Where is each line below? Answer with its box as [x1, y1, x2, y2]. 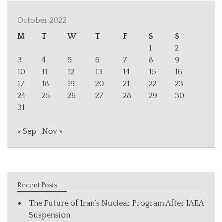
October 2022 [17, 15, 66, 25]
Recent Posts [17, 181, 57, 189]
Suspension [29, 210, 70, 220]
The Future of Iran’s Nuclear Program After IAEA [29, 198, 204, 208]
